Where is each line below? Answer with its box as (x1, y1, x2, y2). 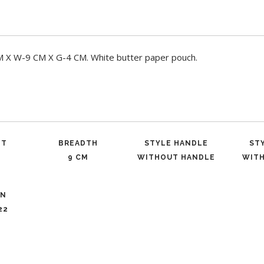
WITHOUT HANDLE (137, 153, 216, 161)
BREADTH (58, 139, 98, 147)
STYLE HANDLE (144, 139, 209, 147)
